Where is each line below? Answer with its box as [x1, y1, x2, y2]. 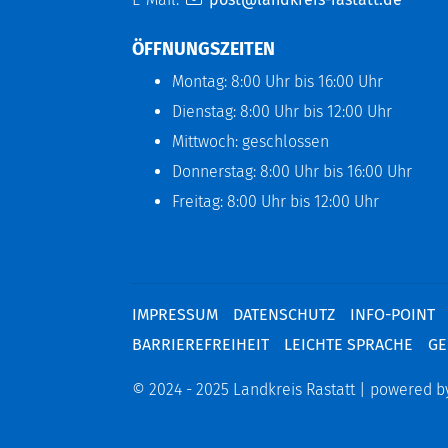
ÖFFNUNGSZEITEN [132, 37, 275, 60]
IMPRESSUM [132, 304, 218, 324]
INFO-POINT [350, 304, 435, 324]
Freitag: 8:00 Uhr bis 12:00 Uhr [172, 191, 379, 211]
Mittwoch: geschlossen [172, 131, 329, 151]
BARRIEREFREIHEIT [132, 334, 269, 354]
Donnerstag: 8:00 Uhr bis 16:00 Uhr [172, 161, 412, 181]
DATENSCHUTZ [233, 304, 335, 324]
